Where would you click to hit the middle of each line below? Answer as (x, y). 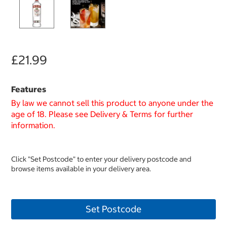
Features (29, 89)
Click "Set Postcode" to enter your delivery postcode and (101, 159)
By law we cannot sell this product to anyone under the (112, 103)
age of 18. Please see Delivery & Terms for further (102, 114)
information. (33, 125)
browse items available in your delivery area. (81, 169)
